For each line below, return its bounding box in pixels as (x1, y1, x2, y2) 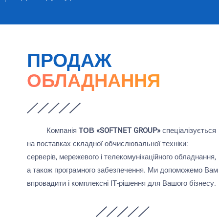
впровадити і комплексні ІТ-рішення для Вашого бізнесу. (27, 179, 218, 188)
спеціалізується (160, 126, 216, 135)
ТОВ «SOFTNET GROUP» (79, 126, 160, 135)
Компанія (27, 126, 79, 135)
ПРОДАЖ (27, 49, 111, 72)
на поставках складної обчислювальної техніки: (27, 139, 188, 148)
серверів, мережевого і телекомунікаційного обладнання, (27, 153, 216, 161)
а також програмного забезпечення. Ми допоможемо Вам (27, 166, 218, 175)
